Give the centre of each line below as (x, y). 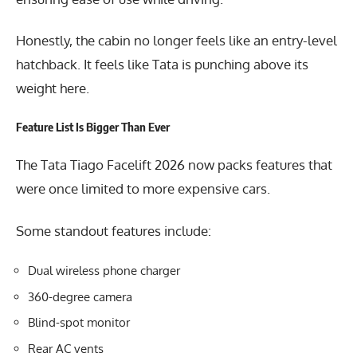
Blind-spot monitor (79, 323)
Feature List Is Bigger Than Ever (93, 126)
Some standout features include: (114, 230)
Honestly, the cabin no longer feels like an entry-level (177, 41)
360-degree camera (80, 296)
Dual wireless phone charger (104, 271)
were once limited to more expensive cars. (143, 189)
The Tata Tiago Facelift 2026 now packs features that (174, 165)
